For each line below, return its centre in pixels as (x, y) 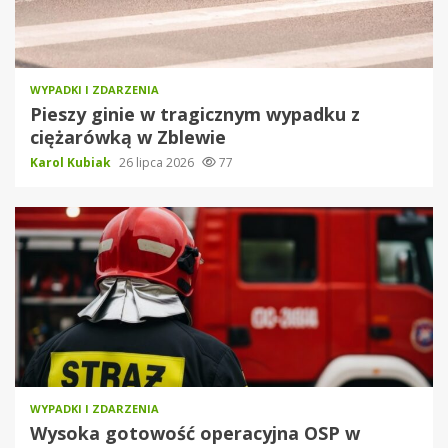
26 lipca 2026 (158, 163)
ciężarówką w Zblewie (128, 137)
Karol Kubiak (72, 163)
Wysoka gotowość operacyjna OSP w (195, 433)
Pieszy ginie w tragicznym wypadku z (195, 114)
